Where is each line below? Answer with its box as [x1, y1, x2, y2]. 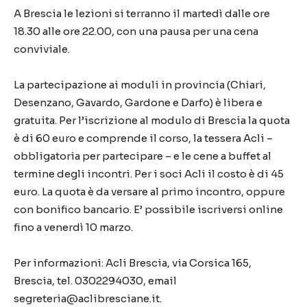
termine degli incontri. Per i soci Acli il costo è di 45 [14, 167, 284, 180]
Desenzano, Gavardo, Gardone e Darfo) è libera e [14, 96, 262, 109]
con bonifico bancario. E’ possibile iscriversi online [14, 203, 283, 216]
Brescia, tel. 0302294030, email [14, 274, 177, 287]
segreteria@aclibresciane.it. [14, 292, 162, 305]
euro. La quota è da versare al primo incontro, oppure [14, 185, 285, 198]
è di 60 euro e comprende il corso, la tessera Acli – [14, 132, 273, 145]
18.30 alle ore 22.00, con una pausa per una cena [14, 25, 258, 38]
